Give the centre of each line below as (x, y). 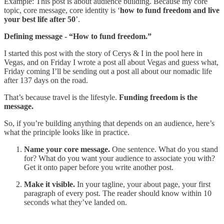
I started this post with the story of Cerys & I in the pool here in (103, 53)
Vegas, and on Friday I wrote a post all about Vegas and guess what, (111, 62)
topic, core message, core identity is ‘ (62, 10)
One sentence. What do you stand (164, 149)
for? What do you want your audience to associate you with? (119, 158)
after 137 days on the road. (46, 80)
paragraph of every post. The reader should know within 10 (118, 193)
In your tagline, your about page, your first (143, 184)
